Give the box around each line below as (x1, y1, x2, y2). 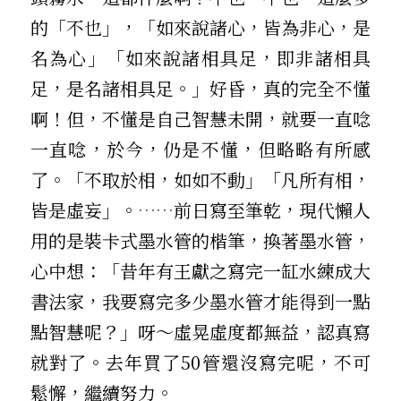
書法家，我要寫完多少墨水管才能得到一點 (30, 287, 371, 314)
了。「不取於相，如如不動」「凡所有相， (30, 166, 371, 192)
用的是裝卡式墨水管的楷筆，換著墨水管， (30, 226, 371, 253)
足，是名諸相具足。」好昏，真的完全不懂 (30, 74, 371, 101)
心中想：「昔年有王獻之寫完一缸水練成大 (30, 257, 371, 284)
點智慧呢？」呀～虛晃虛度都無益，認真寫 (30, 318, 371, 345)
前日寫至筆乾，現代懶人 (174, 196, 371, 223)
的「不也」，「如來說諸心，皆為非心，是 (30, 13, 371, 40)
